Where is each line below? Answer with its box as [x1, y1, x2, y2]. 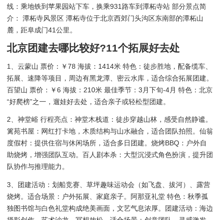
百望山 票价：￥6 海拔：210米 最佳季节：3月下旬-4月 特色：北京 [7, 85, 213, 94]
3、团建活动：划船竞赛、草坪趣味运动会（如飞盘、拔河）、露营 [7, 180, 210, 189]
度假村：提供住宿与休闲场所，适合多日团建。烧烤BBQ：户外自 [7, 139, 207, 147]
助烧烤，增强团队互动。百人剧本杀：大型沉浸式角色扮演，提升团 [7, 151, 213, 159]
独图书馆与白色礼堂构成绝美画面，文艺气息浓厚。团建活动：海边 [7, 204, 213, 212]
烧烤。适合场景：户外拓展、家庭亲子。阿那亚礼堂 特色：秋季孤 [7, 192, 208, 200]
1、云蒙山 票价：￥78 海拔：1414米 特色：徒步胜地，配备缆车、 [7, 62, 212, 70]
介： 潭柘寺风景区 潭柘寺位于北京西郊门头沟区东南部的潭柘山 [7, 14, 203, 23]
